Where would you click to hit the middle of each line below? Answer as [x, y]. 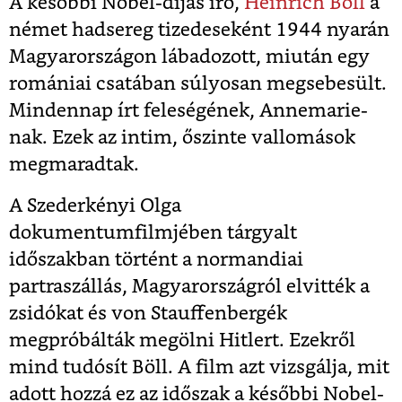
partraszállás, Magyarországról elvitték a [189, 287]
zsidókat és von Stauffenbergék [148, 314]
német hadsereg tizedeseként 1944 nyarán [199, 30]
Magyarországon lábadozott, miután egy [189, 57]
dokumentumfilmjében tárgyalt [153, 233]
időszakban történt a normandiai [156, 260]
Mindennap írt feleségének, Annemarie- [188, 111]
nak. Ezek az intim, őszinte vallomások [182, 138]
